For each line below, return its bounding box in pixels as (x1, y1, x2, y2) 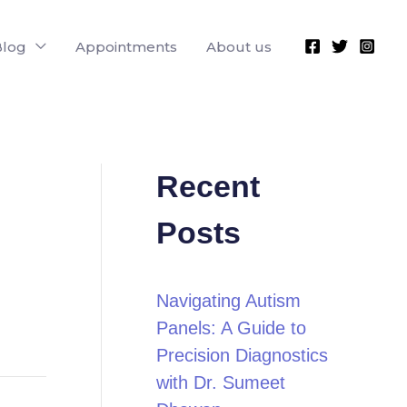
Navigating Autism (156, 291, 301, 311)
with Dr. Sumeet (156, 372, 285, 392)
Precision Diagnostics (156, 345, 328, 365)
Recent (156, 169, 260, 203)
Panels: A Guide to (156, 318, 306, 338)
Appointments (75, 37, 177, 55)
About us (206, 37, 272, 55)
